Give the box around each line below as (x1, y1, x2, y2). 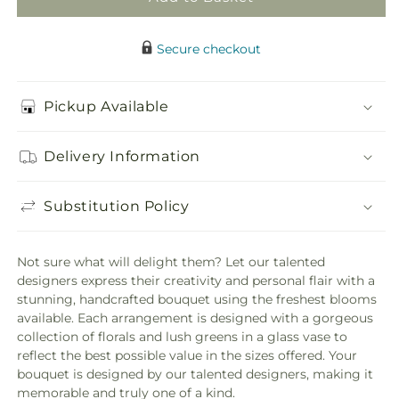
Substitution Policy (44, 197, 190, 215)
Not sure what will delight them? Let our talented (17, 254, 325, 270)
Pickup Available (44, 97, 169, 115)
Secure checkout (157, 41, 261, 57)
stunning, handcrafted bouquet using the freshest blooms (17, 291, 377, 307)
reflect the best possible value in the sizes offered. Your (17, 347, 357, 363)
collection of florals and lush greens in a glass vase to (17, 329, 347, 345)
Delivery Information (44, 147, 200, 165)
